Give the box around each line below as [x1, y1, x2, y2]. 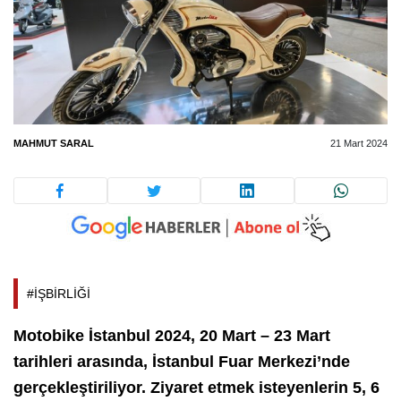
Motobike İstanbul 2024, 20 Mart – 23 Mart [13, 327, 330, 346]
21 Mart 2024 [330, 137, 388, 149]
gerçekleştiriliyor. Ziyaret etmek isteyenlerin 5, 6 [13, 379, 380, 397]
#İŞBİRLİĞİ [27, 286, 90, 302]
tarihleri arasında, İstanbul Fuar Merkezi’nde [13, 353, 350, 371]
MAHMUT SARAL [13, 137, 94, 149]
